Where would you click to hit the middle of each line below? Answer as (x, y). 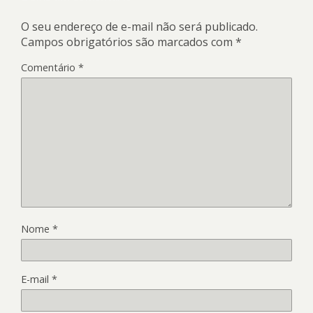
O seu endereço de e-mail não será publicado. (139, 27)
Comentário (50, 68)
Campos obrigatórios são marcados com (128, 42)
